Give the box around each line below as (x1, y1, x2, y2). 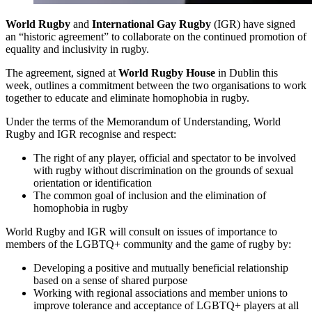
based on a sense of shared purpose (33, 274, 187, 287)
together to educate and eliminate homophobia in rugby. (6, 92, 249, 104)
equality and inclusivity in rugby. (6, 43, 149, 56)
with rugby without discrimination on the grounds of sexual (33, 164, 293, 177)
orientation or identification (33, 177, 152, 189)
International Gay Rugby (89, 18, 211, 31)
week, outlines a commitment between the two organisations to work (6, 79, 306, 92)
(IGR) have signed (211, 18, 295, 31)
